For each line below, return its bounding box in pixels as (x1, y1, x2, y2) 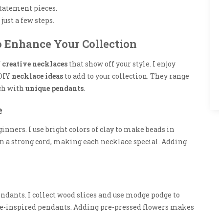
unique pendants (25, 83, 84, 93)
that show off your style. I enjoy (67, 59, 175, 68)
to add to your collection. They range (63, 71, 189, 81)
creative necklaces (2, 59, 67, 68)
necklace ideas (12, 71, 63, 81)
